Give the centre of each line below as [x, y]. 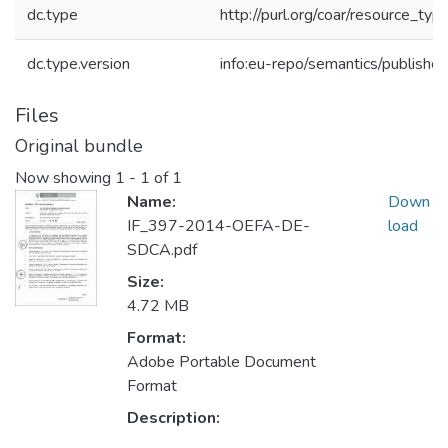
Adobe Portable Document [221, 362]
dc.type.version [78, 64]
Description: [173, 418]
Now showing [65, 178]
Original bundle [79, 146]
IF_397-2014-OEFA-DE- [218, 226]
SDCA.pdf [162, 250]
